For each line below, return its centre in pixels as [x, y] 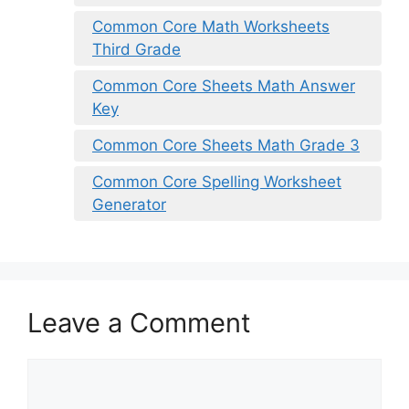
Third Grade [136, 49]
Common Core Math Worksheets [211, 26]
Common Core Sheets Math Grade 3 [226, 145]
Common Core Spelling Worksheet [217, 181]
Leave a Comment [139, 322]
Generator [129, 204]
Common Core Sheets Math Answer [224, 85]
